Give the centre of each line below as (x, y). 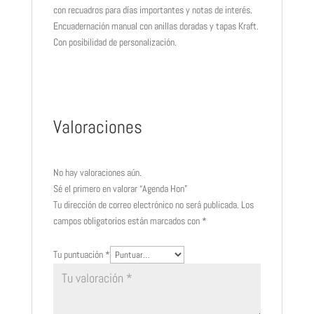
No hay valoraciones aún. (97, 172)
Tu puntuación (79, 254)
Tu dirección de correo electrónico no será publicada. (146, 205)
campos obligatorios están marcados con (127, 221)
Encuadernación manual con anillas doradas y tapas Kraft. (156, 26)
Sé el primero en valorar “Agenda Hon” (120, 189)
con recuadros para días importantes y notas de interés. (152, 10)
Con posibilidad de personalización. (115, 42)
